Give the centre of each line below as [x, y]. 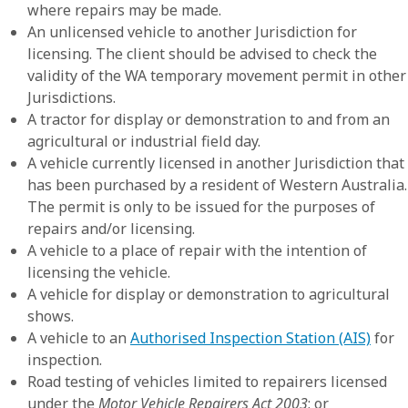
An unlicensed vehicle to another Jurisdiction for [192, 32]
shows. [51, 316]
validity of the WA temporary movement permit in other [217, 76]
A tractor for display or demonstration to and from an [209, 119]
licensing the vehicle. [99, 272]
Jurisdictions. [71, 97]
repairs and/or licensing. [111, 229]
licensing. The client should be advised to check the [202, 54]
